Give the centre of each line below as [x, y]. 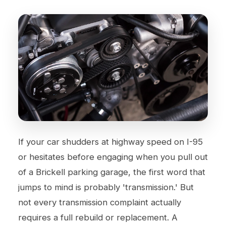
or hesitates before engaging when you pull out [113, 157]
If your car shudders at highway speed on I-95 [110, 142]
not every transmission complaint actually [100, 202]
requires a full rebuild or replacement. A [98, 217]
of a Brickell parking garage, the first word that [112, 172]
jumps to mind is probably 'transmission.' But [106, 187]
